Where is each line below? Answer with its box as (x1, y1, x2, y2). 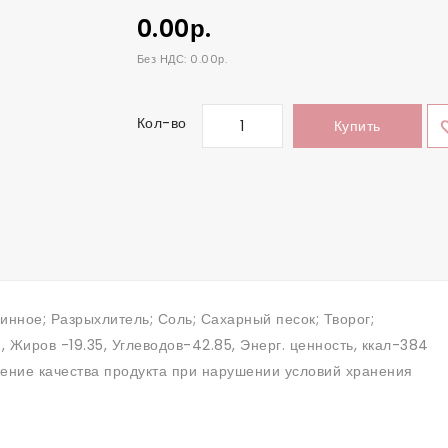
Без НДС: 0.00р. (136, 51, 227, 67)
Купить (333, 116, 381, 136)
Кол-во (136, 113, 187, 133)
